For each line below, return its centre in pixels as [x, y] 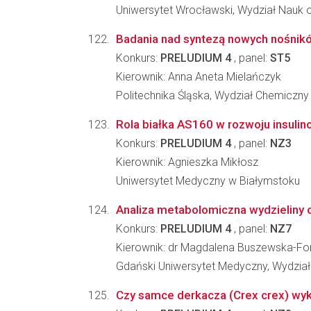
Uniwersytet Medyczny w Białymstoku [208, 181]
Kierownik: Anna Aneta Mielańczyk [199, 77]
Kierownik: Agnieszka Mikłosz [187, 162]
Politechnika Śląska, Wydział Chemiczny [212, 95]
